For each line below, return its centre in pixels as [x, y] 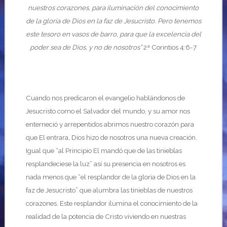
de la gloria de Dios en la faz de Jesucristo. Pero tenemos [113, 21]
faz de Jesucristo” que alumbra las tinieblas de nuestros [109, 190]
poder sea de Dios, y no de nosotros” [86, 47]
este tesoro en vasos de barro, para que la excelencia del [113, 34]
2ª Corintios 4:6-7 [169, 47]
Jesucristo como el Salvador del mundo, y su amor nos [108, 111]
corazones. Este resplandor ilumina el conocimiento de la [111, 203]
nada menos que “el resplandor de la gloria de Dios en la [110, 177]
